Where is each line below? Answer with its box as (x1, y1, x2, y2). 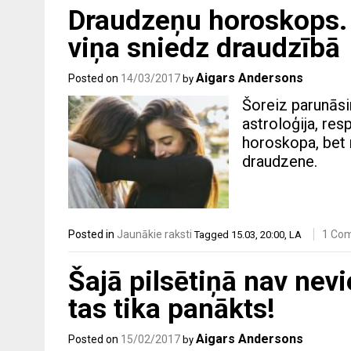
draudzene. (242, 152, 318, 172)
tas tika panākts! (68, 292, 275, 325)
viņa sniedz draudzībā (68, 32, 340, 65)
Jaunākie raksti (117, 228, 192, 241)
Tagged (194, 229, 231, 241)
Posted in (68, 228, 117, 241)
